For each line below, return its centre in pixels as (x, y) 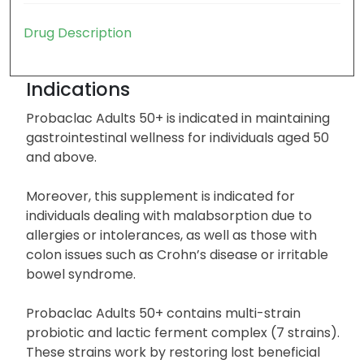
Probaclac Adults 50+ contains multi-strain (163, 313)
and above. (61, 157)
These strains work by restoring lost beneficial (173, 352)
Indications (78, 89)
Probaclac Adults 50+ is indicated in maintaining (178, 118)
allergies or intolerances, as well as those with (171, 235)
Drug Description (78, 32)
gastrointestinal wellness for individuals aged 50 (178, 137)
